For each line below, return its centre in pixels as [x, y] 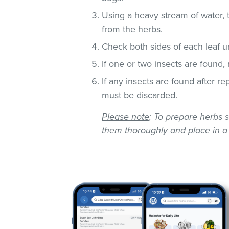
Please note [126, 116]
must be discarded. [140, 95]
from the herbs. [132, 29]
